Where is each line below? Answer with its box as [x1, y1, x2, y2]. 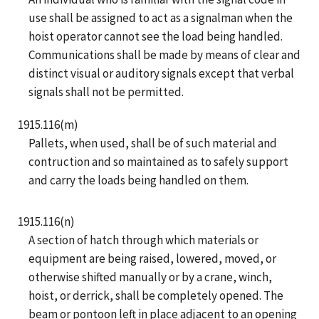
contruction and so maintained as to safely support [28, 153, 288, 169]
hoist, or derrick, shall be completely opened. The [28, 287, 283, 303]
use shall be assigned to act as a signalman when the [28, 9, 293, 26]
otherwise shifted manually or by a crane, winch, [28, 268, 272, 285]
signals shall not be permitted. [28, 83, 184, 100]
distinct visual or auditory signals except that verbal [28, 65, 294, 81]
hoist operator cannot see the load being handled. [28, 28, 283, 44]
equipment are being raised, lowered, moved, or [28, 250, 276, 266]
